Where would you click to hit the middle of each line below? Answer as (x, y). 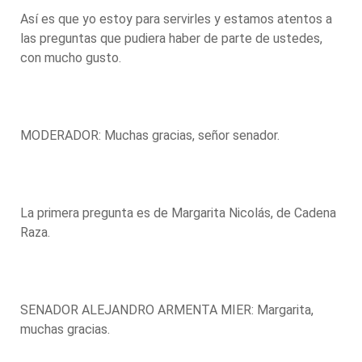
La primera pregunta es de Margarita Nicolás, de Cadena (178, 213)
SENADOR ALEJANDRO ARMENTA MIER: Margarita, (167, 309)
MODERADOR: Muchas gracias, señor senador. (152, 135)
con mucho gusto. (72, 57)
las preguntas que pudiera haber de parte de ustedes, (171, 38)
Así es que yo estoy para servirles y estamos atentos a (176, 19)
